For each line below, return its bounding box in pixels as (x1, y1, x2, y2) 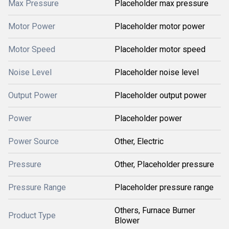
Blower (114, 216, 140, 225)
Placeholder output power (114, 90, 207, 100)
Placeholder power (114, 113, 182, 123)
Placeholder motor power (114, 21, 205, 31)
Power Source (8, 136, 59, 146)
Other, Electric (114, 136, 164, 146)
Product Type (8, 211, 56, 220)
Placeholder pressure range (114, 182, 214, 192)
